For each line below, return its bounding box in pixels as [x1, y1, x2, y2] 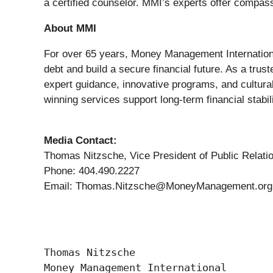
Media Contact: [44, 135, 117, 147]
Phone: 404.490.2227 [44, 165, 140, 177]
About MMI [44, 23, 96, 35]
